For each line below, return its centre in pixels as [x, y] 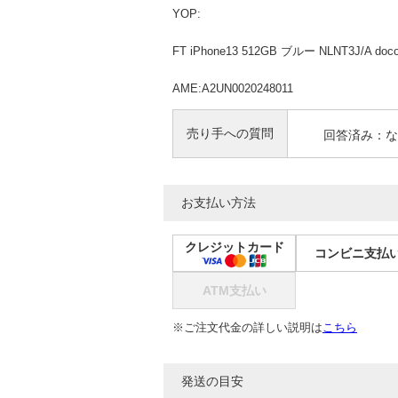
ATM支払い [234, 290]
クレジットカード [234, 247]
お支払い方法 [219, 203]
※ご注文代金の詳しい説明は [247, 327]
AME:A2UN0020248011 [233, 88]
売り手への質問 [230, 133]
